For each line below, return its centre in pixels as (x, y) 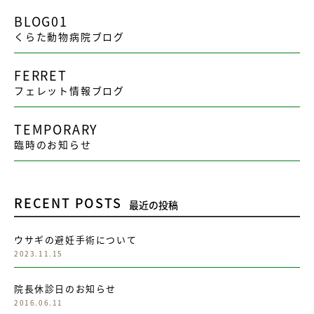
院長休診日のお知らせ (65, 289)
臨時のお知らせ (53, 145)
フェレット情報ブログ (69, 91)
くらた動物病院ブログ (69, 37)
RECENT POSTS (68, 203)
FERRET (41, 75)
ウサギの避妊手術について (76, 240)
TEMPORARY (56, 129)
